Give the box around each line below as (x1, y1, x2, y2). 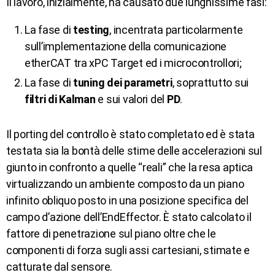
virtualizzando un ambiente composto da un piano (6, 177, 244, 190)
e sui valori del (95, 92, 167, 106)
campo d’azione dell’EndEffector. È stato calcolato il (6, 210, 252, 223)
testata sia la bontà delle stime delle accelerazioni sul (6, 144, 262, 157)
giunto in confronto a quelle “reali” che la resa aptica (6, 160, 254, 174)
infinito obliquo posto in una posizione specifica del (6, 193, 249, 207)
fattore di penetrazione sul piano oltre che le (6, 227, 216, 240)
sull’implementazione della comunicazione (25, 39, 227, 53)
